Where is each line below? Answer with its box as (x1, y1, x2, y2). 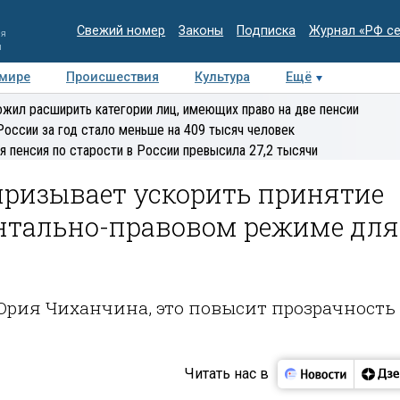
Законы (179, 23, 224, 38)
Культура (195, 70, 250, 85)
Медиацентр (29, 100, 106, 115)
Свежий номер (77, 23, 166, 38)
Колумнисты (237, 100, 312, 115)
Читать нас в (184, 364, 269, 382)
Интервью (142, 100, 202, 115)
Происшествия (66, 70, 159, 85)
